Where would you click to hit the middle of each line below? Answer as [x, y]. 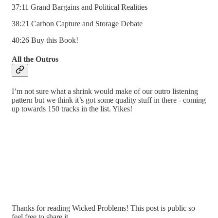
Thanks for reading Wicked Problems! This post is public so [103, 208]
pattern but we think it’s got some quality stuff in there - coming [109, 100]
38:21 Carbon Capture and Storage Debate [77, 23]
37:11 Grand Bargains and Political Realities [80, 7]
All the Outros [35, 59]
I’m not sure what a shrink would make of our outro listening [105, 91]
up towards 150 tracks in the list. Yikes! [72, 109]
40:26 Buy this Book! [45, 40]
